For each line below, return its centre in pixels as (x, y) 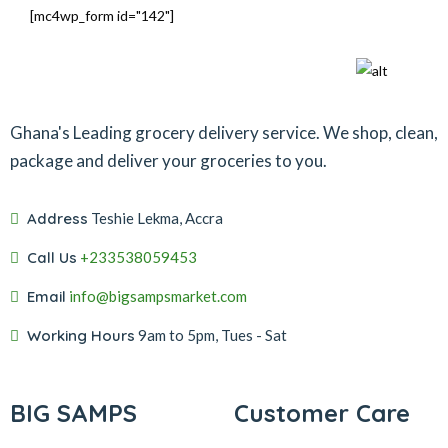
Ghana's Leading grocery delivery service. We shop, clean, (224, 132)
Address (57, 218)
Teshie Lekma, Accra (157, 218)
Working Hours (81, 335)
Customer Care (322, 413)
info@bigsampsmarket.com (158, 296)
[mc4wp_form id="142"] (102, 15)
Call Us (52, 257)
